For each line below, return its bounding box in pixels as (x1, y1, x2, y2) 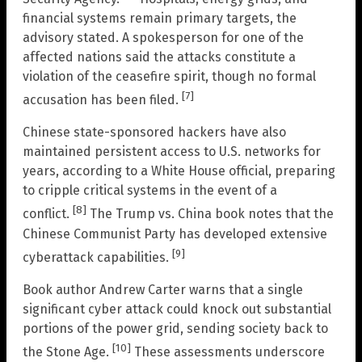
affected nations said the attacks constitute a (23, 49, 296, 65)
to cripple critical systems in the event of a (23, 183, 277, 199)
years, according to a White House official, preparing (23, 163, 335, 179)
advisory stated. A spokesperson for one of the (23, 30, 304, 46)
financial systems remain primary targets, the (23, 11, 297, 27)
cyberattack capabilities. (23, 250, 172, 266)
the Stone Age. (23, 344, 112, 360)
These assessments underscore (131, 344, 325, 360)
